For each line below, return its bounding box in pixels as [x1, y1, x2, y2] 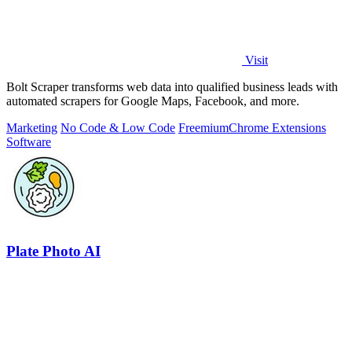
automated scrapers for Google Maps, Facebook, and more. [6, 93, 299, 108]
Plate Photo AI [6, 242, 101, 259]
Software [6, 134, 51, 148]
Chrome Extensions [229, 120, 326, 134]
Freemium [178, 120, 229, 134]
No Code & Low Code [60, 120, 175, 134]
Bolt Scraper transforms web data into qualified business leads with [6, 79, 338, 93]
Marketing [6, 120, 57, 134]
